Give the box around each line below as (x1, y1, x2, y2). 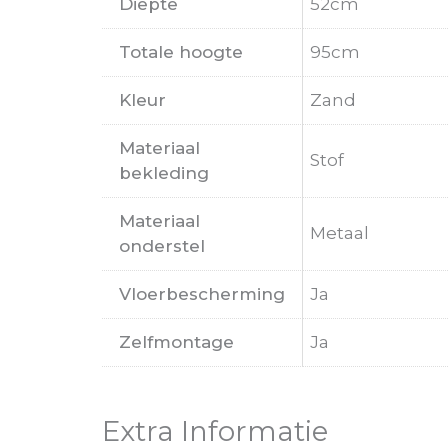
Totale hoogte (119, 41, 243, 62)
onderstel (119, 235, 205, 256)
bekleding (119, 162, 209, 183)
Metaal (310, 222, 369, 243)
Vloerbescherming (119, 283, 285, 304)
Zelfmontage (119, 331, 234, 352)
